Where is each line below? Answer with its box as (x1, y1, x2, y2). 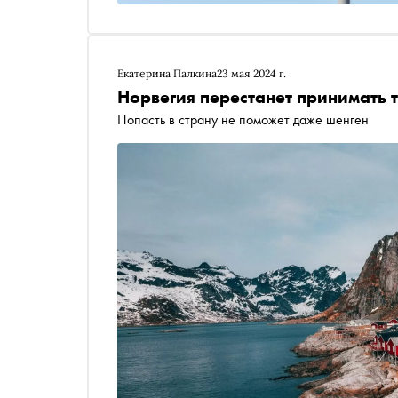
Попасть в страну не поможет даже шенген (117, 109, 369, 129)
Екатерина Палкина (117, 66, 217, 80)
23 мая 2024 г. (217, 66, 286, 80)
